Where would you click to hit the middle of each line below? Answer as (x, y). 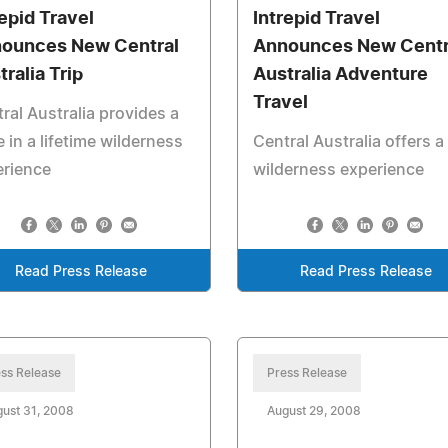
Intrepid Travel (316, 19)
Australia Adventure (340, 75)
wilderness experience (338, 170)
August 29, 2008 (313, 411)
